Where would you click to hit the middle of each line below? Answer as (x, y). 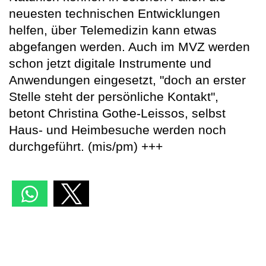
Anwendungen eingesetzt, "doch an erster (127, 80)
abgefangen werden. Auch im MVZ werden (129, 47)
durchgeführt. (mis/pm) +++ (86, 147)
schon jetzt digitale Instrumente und (110, 64)
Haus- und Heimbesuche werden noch (118, 130)
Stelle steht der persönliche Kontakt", (114, 97)
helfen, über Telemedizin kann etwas (113, 30)
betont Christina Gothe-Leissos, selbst (117, 113)
